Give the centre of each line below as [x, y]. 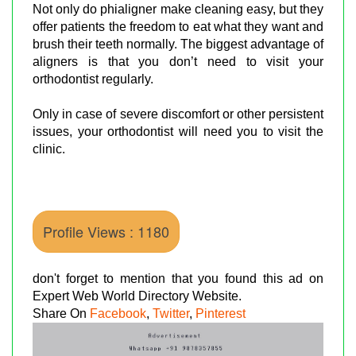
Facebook [118, 313]
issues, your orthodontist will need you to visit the [178, 131]
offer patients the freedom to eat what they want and [178, 26]
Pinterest [221, 313]
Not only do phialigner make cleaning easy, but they [178, 9]
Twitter [171, 313]
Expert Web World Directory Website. [137, 296]
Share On [61, 313]
